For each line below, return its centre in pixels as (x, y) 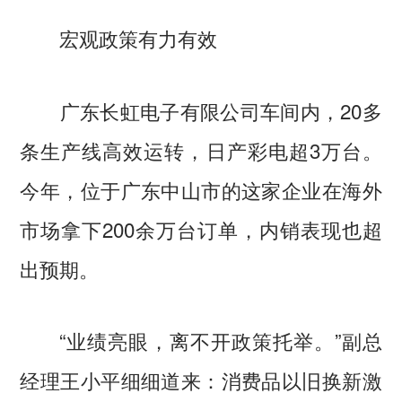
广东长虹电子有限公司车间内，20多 (201, 110)
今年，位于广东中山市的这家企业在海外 (201, 189)
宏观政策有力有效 (139, 38)
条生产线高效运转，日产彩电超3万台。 (201, 149)
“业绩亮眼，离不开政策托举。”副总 (201, 340)
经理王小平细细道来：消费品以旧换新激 (201, 379)
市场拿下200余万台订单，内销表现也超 (201, 228)
